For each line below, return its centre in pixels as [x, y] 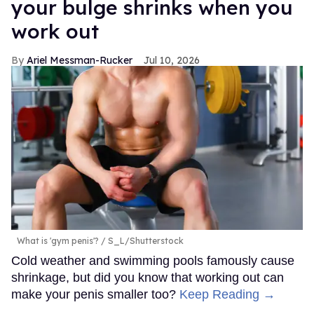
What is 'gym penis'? [58, 240]
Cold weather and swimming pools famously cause [153, 260]
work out [55, 31]
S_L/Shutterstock [145, 240]
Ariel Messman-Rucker [80, 60]
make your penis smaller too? [95, 294]
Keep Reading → [227, 294]
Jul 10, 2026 [172, 60]
